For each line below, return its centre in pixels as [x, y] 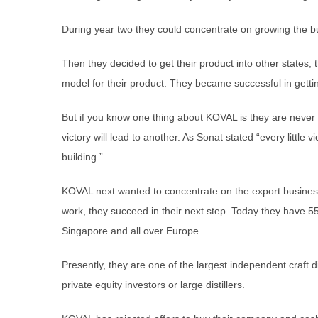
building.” [82, 157]
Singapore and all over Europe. [132, 230]
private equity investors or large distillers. [153, 284]
